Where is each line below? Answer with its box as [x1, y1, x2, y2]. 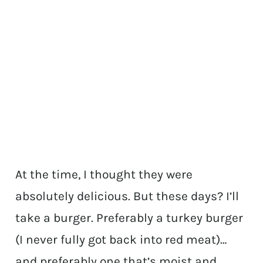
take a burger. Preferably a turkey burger [15, 211, 244, 225]
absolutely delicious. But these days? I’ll [15, 189, 240, 204]
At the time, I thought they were [15, 167, 193, 182]
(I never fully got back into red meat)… [15, 232, 227, 247]
